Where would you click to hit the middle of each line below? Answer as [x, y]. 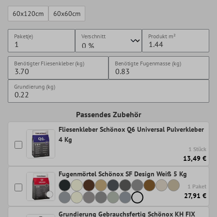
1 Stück [197, 149]
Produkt [158, 36]
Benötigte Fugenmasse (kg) [148, 63]
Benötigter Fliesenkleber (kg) [49, 63]
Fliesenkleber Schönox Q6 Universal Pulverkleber [131, 130]
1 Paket [197, 186]
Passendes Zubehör [108, 115]
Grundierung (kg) [34, 87]
